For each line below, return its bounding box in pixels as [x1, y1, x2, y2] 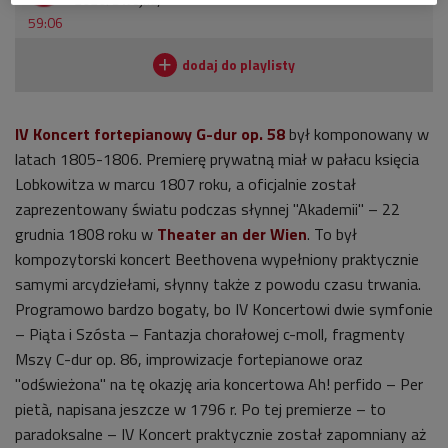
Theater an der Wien [157, 221, 307, 246]
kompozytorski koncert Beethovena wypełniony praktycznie [15, 246, 419, 271]
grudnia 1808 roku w [15, 221, 157, 246]
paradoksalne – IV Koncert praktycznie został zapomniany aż [15, 421, 426, 446]
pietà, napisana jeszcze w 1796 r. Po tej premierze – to [15, 396, 386, 421]
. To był [307, 221, 357, 246]
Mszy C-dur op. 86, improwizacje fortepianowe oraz [15, 346, 363, 371]
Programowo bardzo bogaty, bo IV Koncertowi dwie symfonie [15, 296, 433, 321]
